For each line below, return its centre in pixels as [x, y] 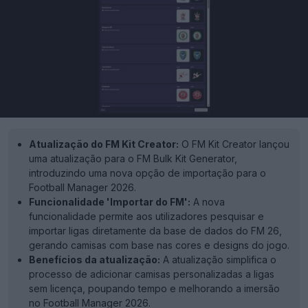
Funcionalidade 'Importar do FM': [110, 201]
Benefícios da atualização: [95, 259]
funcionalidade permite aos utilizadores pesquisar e [146, 216]
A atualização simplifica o [218, 259]
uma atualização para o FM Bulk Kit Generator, [133, 158]
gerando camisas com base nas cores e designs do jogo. [159, 245]
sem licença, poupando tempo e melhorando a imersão [154, 288]
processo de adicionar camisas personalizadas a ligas [152, 274]
